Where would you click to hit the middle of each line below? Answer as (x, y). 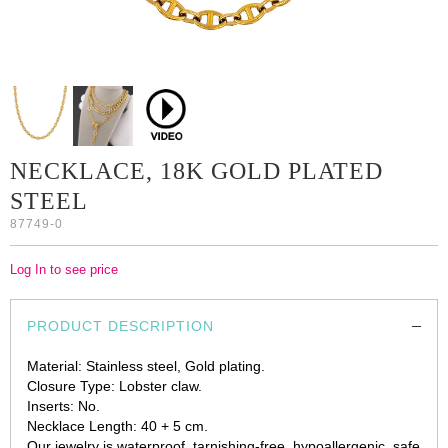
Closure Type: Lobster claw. (114, 385)
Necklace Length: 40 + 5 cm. (117, 425)
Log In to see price (64, 269)
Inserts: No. (63, 405)
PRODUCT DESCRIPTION (120, 325)
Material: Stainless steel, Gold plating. (146, 365)
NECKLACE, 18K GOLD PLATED (196, 170)
